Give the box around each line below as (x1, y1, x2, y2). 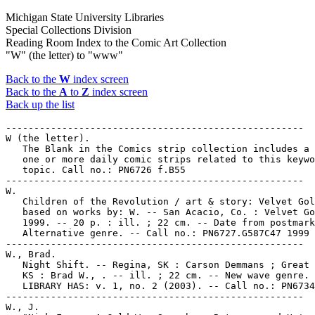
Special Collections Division (6, 24, 131, 36)
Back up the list (6, 98, 75, 110)
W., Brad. (6, 249, 56, 259)
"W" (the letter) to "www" (6, 49, 123, 61)
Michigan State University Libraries (6, 11, 164, 23)
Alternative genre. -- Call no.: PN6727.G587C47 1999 (6, 228, 309, 238)
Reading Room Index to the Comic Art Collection (6, 37, 226, 49)
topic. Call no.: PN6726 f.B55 (6, 165, 186, 175)
